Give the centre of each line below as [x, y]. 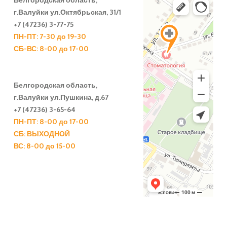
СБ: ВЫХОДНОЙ [42, 134]
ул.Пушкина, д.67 [79, 98]
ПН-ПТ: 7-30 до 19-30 [50, 37]
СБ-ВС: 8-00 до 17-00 [51, 49]
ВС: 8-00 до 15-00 [45, 146]
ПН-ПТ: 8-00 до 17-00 [51, 122]
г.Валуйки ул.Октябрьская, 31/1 [67, 12]
